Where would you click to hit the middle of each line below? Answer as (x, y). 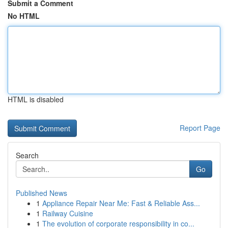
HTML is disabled (36, 99)
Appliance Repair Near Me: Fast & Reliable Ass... (121, 203)
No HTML (24, 16)
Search (27, 155)
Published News (41, 193)
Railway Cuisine (68, 213)
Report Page (200, 128)
